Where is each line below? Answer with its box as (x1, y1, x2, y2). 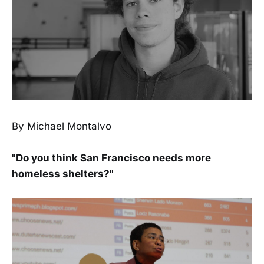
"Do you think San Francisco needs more (12, 152, 211, 164)
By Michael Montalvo (12, 120, 111, 132)
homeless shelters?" (12, 168, 114, 180)
